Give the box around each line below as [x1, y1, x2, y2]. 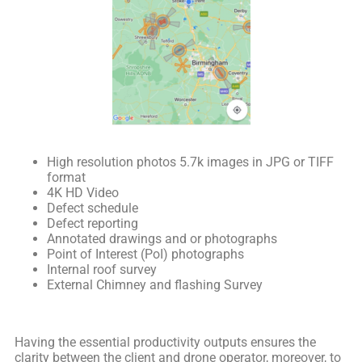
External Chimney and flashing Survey [47, 276, 263, 293]
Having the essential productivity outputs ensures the [15, 334, 316, 350]
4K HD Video [47, 184, 119, 200]
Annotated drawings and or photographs [47, 230, 277, 246]
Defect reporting [47, 215, 138, 231]
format [47, 169, 86, 185]
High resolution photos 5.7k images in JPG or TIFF [47, 154, 334, 170]
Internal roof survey [47, 261, 157, 277]
